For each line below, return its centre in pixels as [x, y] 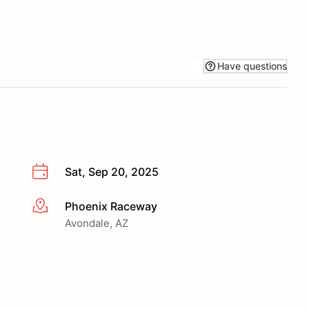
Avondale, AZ [97, 223]
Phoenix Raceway [111, 206]
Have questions [252, 66]
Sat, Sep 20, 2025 [112, 172]
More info [56, 207]
